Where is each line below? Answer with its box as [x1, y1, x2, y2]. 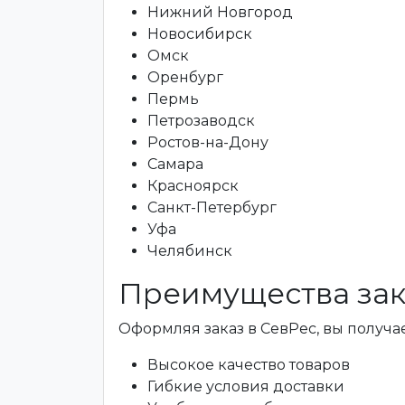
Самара [147, 155, 203, 173]
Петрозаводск [147, 112, 255, 129]
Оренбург [147, 69, 223, 86]
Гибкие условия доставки [147, 378, 344, 395]
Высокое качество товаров [147, 356, 350, 373]
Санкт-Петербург [147, 199, 277, 216]
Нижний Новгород [147, 4, 293, 21]
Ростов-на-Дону [147, 134, 268, 151]
